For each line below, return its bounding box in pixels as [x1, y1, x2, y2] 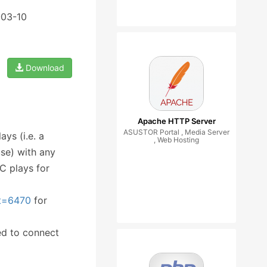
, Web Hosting [154, 135, 199, 144]
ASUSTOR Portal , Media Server [123, 128, 229, 136]
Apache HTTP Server [137, 116, 216, 126]
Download [23, 63, 64, 73]
